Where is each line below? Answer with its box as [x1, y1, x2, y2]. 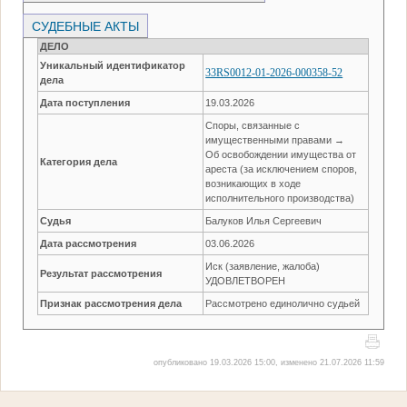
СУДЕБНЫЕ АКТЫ [28, 18, 144, 34]
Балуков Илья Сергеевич [205, 214, 323, 226]
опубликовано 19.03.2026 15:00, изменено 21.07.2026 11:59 [153, 357, 384, 367]
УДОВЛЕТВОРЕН [205, 274, 286, 286]
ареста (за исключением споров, [205, 163, 358, 174]
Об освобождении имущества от [205, 148, 357, 160]
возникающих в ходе [205, 177, 302, 189]
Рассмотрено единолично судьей [205, 297, 361, 309]
